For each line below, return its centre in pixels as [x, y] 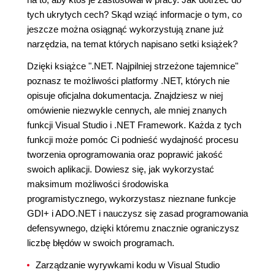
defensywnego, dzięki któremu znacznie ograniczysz [133, 228]
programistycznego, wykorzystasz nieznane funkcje [131, 199]
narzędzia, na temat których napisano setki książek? [132, 44]
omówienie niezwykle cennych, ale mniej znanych [127, 110]
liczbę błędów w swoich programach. [101, 243]
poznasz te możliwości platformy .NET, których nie [128, 81]
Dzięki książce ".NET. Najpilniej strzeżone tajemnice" [133, 66]
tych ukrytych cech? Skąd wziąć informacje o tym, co [134, 15]
